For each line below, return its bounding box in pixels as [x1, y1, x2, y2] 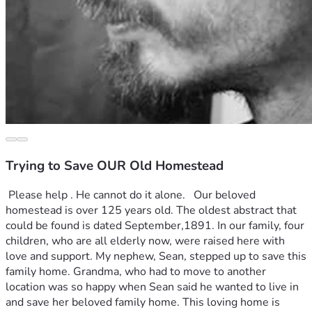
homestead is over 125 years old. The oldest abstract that [6, 203, 297, 219]
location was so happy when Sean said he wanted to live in [6, 279, 299, 295]
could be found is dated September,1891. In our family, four [6, 218, 304, 234]
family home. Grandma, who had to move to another [6, 264, 266, 280]
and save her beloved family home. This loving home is [6, 295, 280, 311]
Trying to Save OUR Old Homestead [6, 156, 224, 175]
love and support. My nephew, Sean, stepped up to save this [6, 249, 306, 265]
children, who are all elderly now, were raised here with [6, 233, 285, 249]
